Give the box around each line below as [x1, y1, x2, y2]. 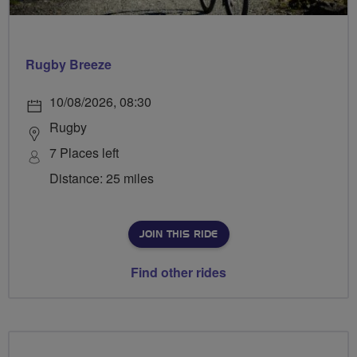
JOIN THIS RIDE [139, 229, 218, 240]
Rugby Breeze [25, 55, 112, 74]
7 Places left [49, 143, 119, 163]
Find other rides [131, 263, 226, 282]
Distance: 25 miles [49, 169, 154, 188]
